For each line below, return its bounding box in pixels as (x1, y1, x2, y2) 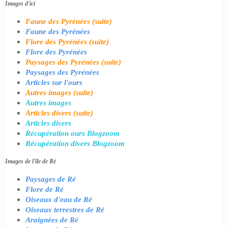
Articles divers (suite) (25, 108, 93, 117)
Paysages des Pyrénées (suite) (25, 58, 121, 66)
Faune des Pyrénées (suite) (25, 17, 112, 25)
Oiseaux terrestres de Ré (25, 205, 104, 214)
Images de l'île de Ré (5, 157, 56, 165)
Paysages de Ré (25, 175, 76, 183)
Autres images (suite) (25, 88, 93, 97)
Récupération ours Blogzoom (25, 129, 120, 137)
